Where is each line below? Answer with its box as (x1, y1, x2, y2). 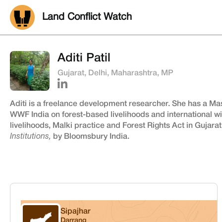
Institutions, (10, 133, 51, 140)
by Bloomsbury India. (51, 133, 129, 140)
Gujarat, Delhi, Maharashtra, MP (57, 70, 173, 77)
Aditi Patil (57, 53, 111, 64)
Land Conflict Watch (42, 13, 132, 22)
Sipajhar (60, 208, 91, 215)
